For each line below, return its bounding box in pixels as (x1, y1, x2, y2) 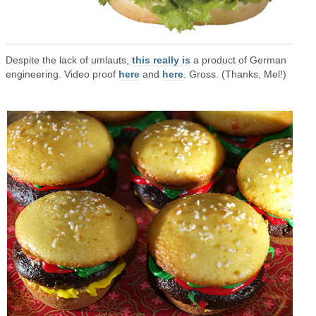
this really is (132, 54, 190, 66)
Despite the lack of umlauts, (6, 54, 132, 66)
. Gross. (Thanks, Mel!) (183, 68, 286, 80)
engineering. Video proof (6, 68, 119, 80)
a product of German (190, 54, 286, 66)
